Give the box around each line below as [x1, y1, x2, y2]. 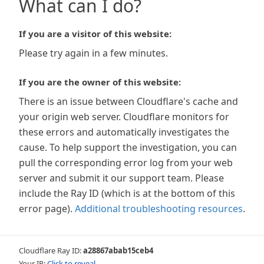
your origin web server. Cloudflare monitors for [19, 110, 229, 123]
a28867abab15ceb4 [83, 245, 153, 256]
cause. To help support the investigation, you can [19, 141, 237, 154]
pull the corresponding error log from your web [19, 156, 233, 169]
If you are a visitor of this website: [19, 28, 171, 39]
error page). [19, 202, 72, 215]
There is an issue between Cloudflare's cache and [19, 95, 238, 108]
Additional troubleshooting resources [75, 202, 243, 215]
